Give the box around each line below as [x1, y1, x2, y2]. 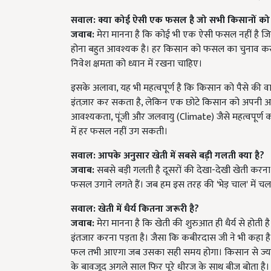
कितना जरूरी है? [139, 201, 199, 217]
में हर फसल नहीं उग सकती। [71, 123, 168, 140]
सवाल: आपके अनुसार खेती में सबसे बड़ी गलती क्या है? [71, 148, 264, 164]
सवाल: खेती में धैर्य [71, 201, 139, 217]
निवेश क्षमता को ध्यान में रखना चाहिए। [71, 56, 202, 72]
